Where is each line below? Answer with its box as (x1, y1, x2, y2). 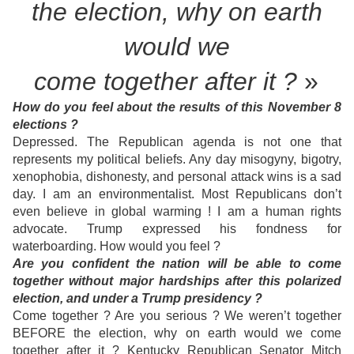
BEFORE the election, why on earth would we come (13, 326, 341, 341)
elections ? (13, 118, 78, 132)
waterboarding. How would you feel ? (13, 239, 220, 254)
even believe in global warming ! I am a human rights (13, 205, 341, 219)
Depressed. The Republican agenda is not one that (13, 135, 341, 149)
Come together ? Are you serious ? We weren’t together (13, 309, 341, 323)
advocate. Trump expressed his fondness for (13, 222, 341, 236)
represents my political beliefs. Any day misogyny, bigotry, (13, 153, 341, 167)
